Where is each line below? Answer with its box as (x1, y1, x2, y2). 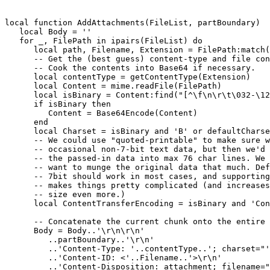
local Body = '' (5, 27, 92, 37)
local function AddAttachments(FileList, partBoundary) (5, 18, 260, 28)
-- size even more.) (5, 190, 125, 199)
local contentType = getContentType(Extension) (5, 72, 251, 82)
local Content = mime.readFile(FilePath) (5, 81, 222, 91)
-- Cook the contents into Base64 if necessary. (5, 63, 256, 73)
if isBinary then (5, 99, 111, 109)
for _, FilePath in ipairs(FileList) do (5, 36, 202, 46)
